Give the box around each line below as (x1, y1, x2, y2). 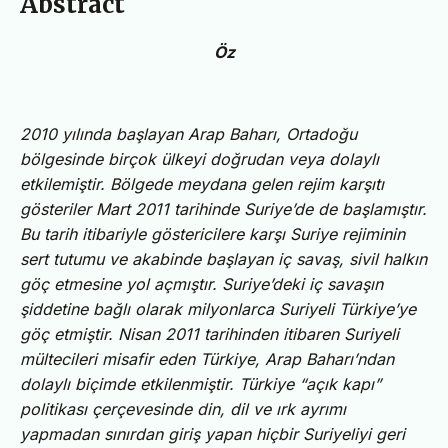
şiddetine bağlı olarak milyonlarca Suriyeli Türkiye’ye (20, 298, 416, 319)
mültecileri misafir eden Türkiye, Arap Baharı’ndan (20, 348, 394, 369)
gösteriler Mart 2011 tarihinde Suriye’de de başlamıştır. (20, 198, 427, 219)
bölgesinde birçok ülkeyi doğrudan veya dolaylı (20, 148, 379, 169)
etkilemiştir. (20, 173, 105, 194)
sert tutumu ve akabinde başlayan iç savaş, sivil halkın (20, 248, 427, 269)
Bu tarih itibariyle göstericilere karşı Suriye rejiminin (20, 223, 405, 244)
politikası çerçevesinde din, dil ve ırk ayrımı (20, 398, 346, 419)
